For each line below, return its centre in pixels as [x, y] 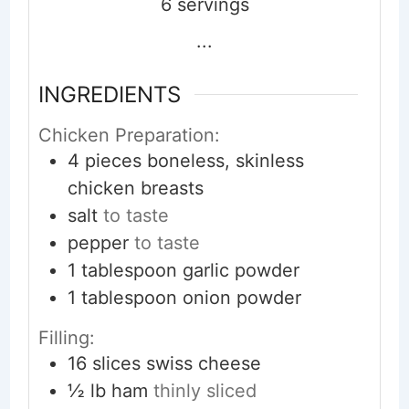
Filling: [66, 338]
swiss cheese [203, 364]
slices [116, 364]
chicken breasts [135, 189]
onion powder [241, 298]
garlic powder [241, 271]
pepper [98, 243]
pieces [113, 161]
